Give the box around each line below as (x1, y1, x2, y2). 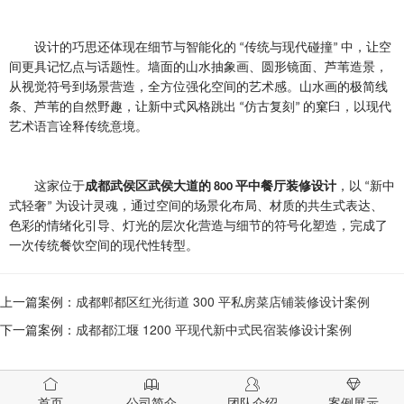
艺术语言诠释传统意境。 (9, 120, 148, 134)
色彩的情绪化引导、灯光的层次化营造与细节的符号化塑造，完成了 (9, 219, 388, 234)
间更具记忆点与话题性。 (9, 60, 148, 75)
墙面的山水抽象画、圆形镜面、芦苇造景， (148, 60, 388, 75)
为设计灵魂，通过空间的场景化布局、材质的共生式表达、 (55, 199, 383, 214)
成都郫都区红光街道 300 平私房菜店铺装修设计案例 (76, 292, 370, 311)
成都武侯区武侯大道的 (85, 179, 211, 194)
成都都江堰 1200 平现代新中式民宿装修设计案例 (76, 320, 352, 339)
